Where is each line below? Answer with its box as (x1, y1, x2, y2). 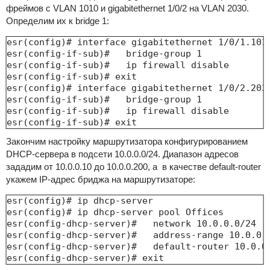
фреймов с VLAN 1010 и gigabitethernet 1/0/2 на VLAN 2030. (5, 2, 249, 13)
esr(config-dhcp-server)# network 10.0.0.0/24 (6, 218, 256, 229)
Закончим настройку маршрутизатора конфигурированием (5, 136, 248, 146)
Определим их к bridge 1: (5, 15, 109, 26)
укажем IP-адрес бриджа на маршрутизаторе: (5, 174, 195, 184)
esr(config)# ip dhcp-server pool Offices (6, 206, 224, 218)
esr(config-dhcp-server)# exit (6, 252, 164, 263)
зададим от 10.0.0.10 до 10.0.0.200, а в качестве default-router (5, 161, 261, 172)
